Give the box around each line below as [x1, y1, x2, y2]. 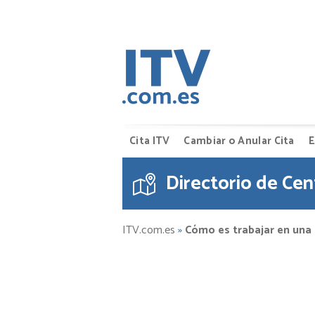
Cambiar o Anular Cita [184, 132, 295, 150]
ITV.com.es [122, 221, 175, 240]
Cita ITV [129, 132, 170, 150]
